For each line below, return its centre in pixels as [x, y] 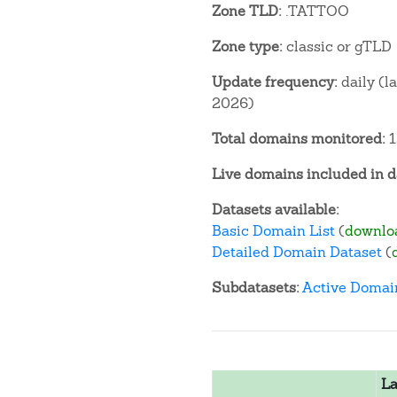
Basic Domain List [273, 231]
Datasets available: [276, 210]
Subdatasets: [256, 288]
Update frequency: [275, 82]
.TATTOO [315, 11]
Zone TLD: [247, 11]
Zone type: [247, 47]
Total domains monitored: [299, 139]
